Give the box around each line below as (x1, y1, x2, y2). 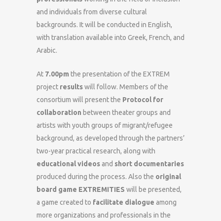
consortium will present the (37, 96, 122, 104)
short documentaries (114, 160, 184, 168)
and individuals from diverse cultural (37, 8, 147, 16)
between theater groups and (81, 109, 171, 116)
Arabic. (37, 46, 57, 54)
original (154, 173, 181, 181)
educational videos (37, 160, 100, 168)
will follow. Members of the (83, 83, 168, 91)
